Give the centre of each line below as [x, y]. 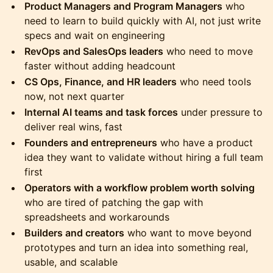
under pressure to [220, 112]
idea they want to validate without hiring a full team [144, 157]
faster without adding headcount [100, 66]
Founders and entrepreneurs [91, 143]
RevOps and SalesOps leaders [94, 51]
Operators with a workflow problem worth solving [140, 188]
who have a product [205, 143]
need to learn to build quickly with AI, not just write [143, 21]
